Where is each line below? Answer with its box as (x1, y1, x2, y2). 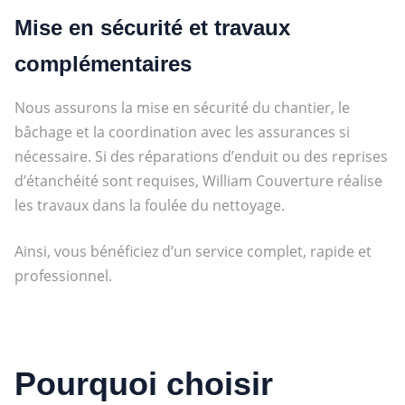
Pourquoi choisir (14, 364, 273, 402)
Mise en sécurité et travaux (14, 14, 290, 40)
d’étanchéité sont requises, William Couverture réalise (14, 170, 382, 191)
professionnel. (14, 265, 112, 286)
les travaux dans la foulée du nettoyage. (14, 194, 285, 215)
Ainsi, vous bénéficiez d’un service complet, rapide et (14, 240, 372, 261)
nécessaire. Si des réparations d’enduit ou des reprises (14, 146, 388, 166)
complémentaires (14, 51, 192, 76)
